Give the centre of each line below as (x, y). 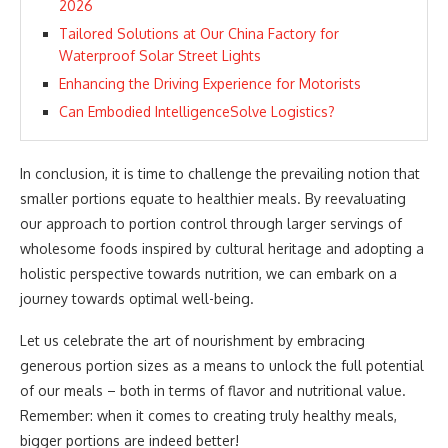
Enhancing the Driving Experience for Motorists (210, 83)
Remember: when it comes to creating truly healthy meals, (208, 415)
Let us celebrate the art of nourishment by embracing (192, 340)
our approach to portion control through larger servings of (211, 223)
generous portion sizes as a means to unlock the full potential (222, 365)
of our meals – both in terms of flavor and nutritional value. (213, 390)
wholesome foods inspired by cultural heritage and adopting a (222, 248)
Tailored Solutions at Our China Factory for (199, 33)
